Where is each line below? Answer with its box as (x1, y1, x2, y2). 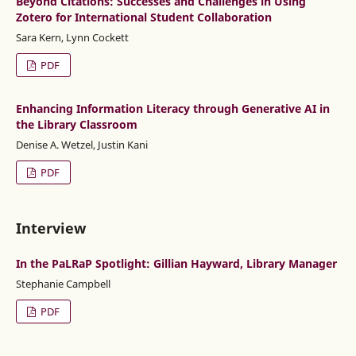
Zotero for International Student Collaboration (15, 9, 272, 25)
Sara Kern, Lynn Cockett (15, 29, 129, 44)
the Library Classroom (15, 116, 137, 132)
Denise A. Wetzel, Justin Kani (15, 137, 148, 152)
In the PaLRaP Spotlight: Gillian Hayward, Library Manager (15, 255, 337, 271)
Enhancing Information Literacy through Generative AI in (15, 100, 330, 116)
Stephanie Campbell (15, 276, 110, 291)
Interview (15, 218, 86, 238)
